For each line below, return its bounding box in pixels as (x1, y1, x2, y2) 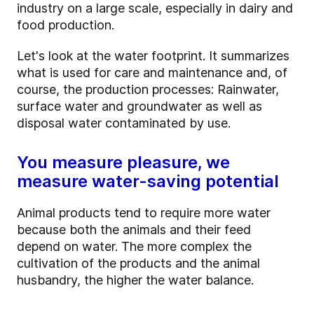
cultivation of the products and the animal (17, 256, 260, 271)
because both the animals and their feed (17, 222, 251, 238)
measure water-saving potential (17, 171, 279, 192)
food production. (17, 18, 114, 33)
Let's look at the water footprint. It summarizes (17, 48, 289, 64)
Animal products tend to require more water (17, 205, 271, 221)
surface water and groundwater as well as (17, 99, 262, 114)
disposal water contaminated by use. (17, 116, 231, 131)
